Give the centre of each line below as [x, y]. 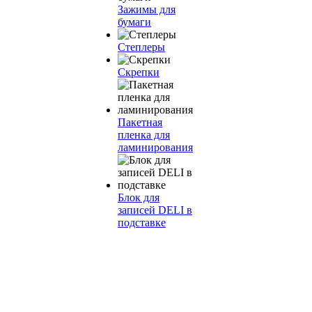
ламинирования [155, 147]
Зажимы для [147, 9]
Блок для [139, 197]
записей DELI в [155, 210]
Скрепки [139, 72]
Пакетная [140, 122]
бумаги [134, 22]
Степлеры [141, 47]
